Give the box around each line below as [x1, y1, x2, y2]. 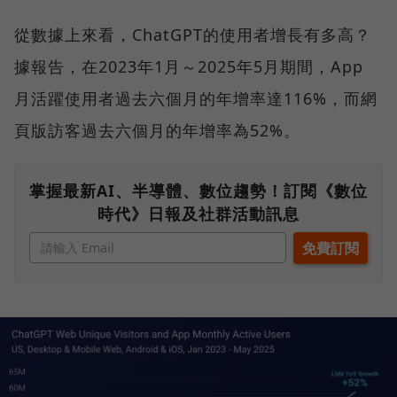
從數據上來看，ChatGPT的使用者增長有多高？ [14, 24, 371, 46]
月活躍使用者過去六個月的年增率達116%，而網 [14, 88, 378, 110]
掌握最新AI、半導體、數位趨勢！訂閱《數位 [29, 180, 368, 202]
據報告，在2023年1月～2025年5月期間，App [14, 56, 363, 78]
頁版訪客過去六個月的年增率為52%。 [14, 120, 300, 142]
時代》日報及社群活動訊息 [97, 203, 300, 225]
